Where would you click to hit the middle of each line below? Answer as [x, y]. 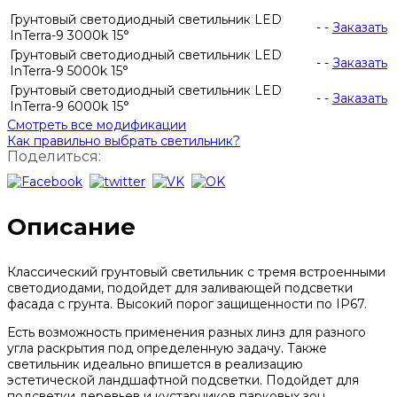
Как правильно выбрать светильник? [124, 141]
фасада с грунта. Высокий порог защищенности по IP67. [187, 304]
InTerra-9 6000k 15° [70, 107]
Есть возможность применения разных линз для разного [187, 333]
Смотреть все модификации [97, 125]
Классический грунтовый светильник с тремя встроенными [196, 272]
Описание [71, 227]
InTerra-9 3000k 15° [70, 36]
